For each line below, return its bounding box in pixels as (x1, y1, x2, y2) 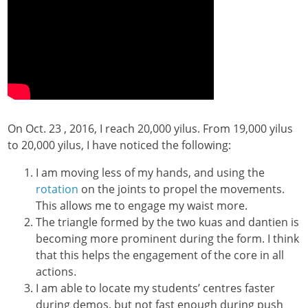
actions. (35, 264, 76, 280)
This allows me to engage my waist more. (35, 198, 247, 214)
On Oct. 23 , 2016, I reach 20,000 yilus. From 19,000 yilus (8, 121, 294, 137)
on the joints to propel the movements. (78, 181, 285, 197)
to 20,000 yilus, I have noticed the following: (8, 137, 232, 153)
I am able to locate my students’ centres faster (35, 280, 275, 296)
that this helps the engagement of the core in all (35, 247, 284, 263)
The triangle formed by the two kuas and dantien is (35, 214, 299, 230)
